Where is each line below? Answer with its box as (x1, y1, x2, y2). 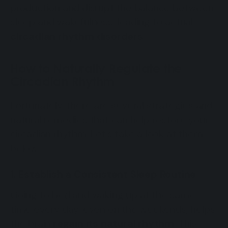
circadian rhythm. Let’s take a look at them (10, 127, 203, 140)
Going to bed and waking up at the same (10, 188, 195, 202)
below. (10, 141, 39, 155)
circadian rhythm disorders (10, 29, 143, 43)
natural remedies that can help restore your (10, 112, 209, 126)
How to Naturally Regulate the (10, 61, 182, 75)
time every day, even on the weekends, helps (10, 202, 215, 216)
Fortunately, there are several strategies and (10, 98, 213, 112)
